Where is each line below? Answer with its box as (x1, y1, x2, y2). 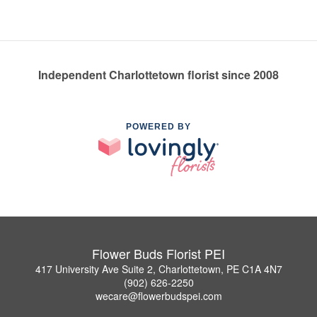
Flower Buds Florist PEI (92, 244, 225, 263)
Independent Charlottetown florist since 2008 (38, 66, 279, 83)
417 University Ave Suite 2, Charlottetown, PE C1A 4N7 (35, 262, 282, 277)
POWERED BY (126, 121, 191, 132)
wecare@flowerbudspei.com (95, 289, 222, 304)
